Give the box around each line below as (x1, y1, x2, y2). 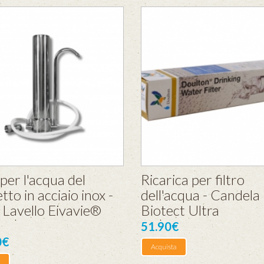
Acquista (151, 242, 177, 251)
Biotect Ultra (141, 202, 219, 219)
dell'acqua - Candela (141, 186, 260, 203)
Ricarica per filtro (141, 171, 245, 188)
